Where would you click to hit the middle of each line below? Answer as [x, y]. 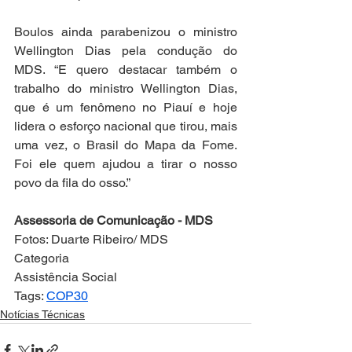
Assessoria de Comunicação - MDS [114, 220]
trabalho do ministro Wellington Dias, [126, 88]
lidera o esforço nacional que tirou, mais [126, 126]
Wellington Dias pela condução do [126, 51]
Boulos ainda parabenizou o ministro [126, 32]
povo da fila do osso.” [72, 183]
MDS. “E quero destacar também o [126, 70]
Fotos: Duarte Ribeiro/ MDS [91, 239]
